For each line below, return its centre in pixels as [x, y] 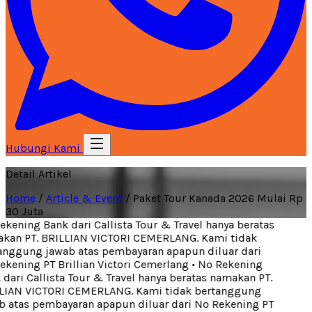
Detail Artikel [39, 174]
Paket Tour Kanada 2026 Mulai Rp [218, 198]
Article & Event [84, 198]
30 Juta [24, 211]
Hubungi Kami [44, 148]
